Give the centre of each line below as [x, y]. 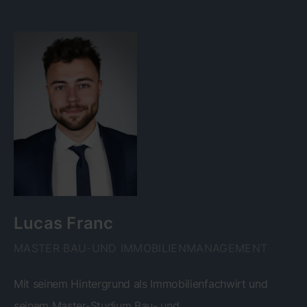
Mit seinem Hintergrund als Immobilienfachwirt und [141, 283]
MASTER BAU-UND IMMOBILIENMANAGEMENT [141, 248]
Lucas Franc [64, 223]
